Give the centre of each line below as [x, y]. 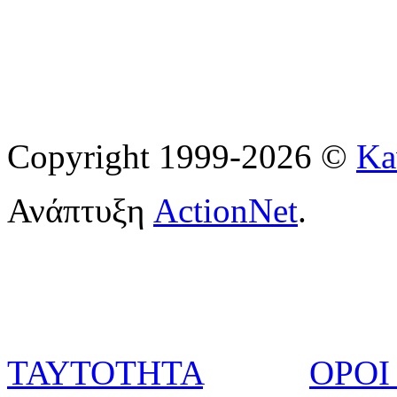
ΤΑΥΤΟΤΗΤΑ [105, 372]
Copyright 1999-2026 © [182, 156]
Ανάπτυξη [80, 210]
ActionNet [226, 210]
